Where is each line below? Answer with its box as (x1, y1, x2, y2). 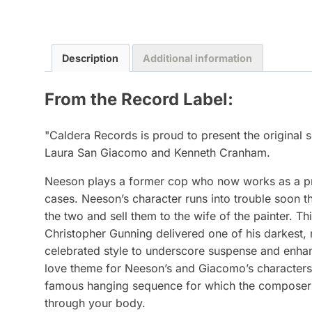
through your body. (45, 295, 146, 310)
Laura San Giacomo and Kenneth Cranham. (45, 145, 270, 159)
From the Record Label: (45, 88, 233, 109)
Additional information (143, 52, 253, 64)
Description (62, 52, 119, 64)
